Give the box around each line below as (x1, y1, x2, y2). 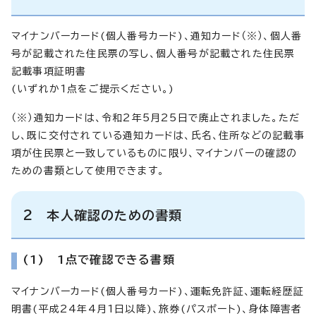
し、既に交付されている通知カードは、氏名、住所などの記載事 (11, 130, 305, 140)
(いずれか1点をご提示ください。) (11, 83, 175, 94)
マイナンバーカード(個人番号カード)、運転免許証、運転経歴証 (11, 286, 305, 296)
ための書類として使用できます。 (11, 165, 164, 176)
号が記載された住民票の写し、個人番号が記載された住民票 (11, 48, 296, 59)
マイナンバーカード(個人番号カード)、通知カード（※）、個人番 (11, 30, 303, 41)
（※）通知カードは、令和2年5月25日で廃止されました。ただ (11, 112, 300, 123)
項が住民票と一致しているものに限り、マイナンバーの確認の (11, 147, 298, 158)
